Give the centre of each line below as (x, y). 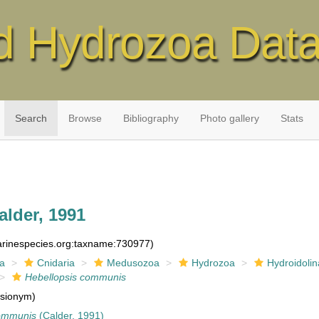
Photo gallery (229, 118)
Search (31, 118)
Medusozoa (134, 263)
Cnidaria (56, 263)
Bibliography (151, 118)
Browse (85, 118)
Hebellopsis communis (76, 277)
